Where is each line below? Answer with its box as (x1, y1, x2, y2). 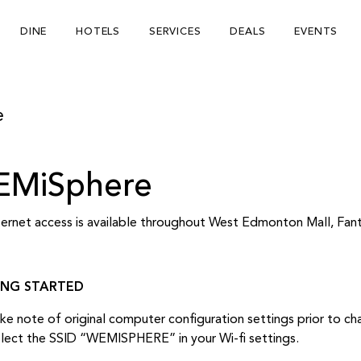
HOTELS (76, 27, 120, 37)
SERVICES (148, 27, 201, 37)
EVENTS (294, 27, 338, 37)
